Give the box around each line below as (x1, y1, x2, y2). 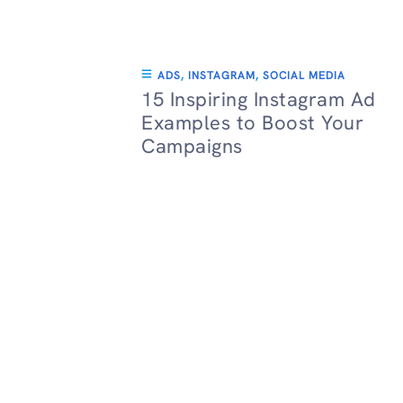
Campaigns (141, 133, 243, 159)
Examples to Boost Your (141, 110, 363, 136)
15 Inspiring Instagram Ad (141, 86, 376, 112)
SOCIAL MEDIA (263, 68, 345, 83)
